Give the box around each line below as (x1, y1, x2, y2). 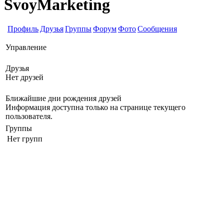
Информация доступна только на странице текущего (5, 103, 185, 112)
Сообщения (137, 24, 177, 33)
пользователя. (5, 112, 52, 121)
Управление (5, 43, 46, 52)
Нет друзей (5, 73, 43, 82)
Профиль (7, 24, 38, 33)
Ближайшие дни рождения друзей (5, 94, 121, 103)
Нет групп (7, 134, 42, 143)
